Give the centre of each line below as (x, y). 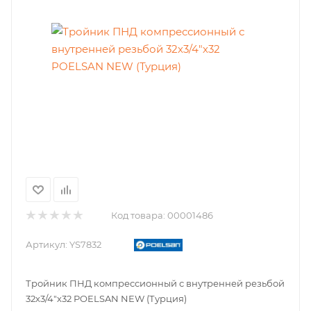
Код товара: (138, 215)
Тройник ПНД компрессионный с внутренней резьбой (155, 283)
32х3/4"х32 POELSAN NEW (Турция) (106, 299)
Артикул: (47, 244)
